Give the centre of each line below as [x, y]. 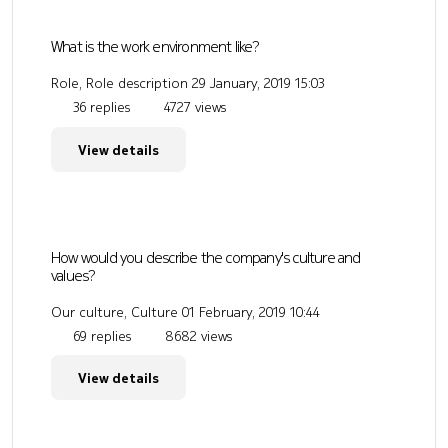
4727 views [193, 107]
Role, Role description [119, 83]
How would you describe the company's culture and [206, 256]
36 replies [99, 107]
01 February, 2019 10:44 [251, 311]
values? [73, 274]
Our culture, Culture [114, 311]
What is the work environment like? [155, 46]
